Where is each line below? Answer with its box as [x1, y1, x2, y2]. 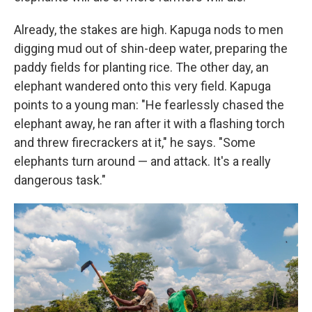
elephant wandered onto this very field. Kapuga [14, 79, 271, 93]
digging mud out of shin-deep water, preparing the [14, 41, 288, 56]
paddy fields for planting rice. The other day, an [14, 60, 269, 75]
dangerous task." [14, 173, 106, 187]
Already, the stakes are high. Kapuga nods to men [14, 22, 283, 37]
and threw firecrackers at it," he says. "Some [14, 135, 256, 150]
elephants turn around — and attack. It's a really [14, 154, 271, 169]
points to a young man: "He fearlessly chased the [14, 97, 284, 112]
